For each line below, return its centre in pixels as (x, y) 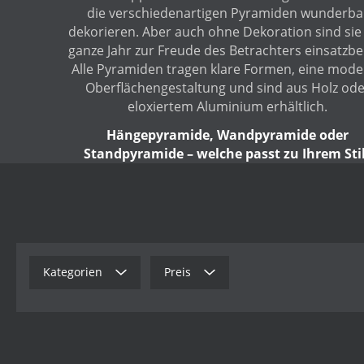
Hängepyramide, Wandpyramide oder (227, 135)
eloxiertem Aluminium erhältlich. (227, 106)
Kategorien (73, 272)
